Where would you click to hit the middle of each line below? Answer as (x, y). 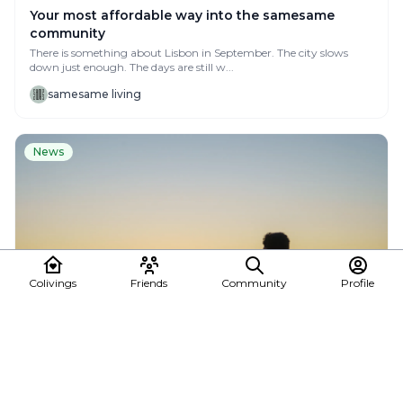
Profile (358, 283)
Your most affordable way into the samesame (182, 15)
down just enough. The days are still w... (132, 67)
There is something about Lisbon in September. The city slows (153, 52)
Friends (149, 283)
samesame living (94, 94)
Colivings (53, 283)
